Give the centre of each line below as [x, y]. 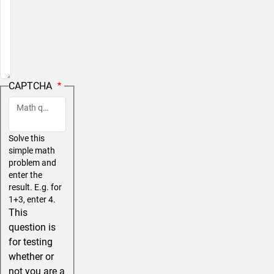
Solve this [27, 139]
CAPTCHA [31, 86]
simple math [32, 151]
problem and [32, 163]
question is [32, 228]
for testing [31, 242]
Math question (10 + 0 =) [62, 108]
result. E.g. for [35, 187]
